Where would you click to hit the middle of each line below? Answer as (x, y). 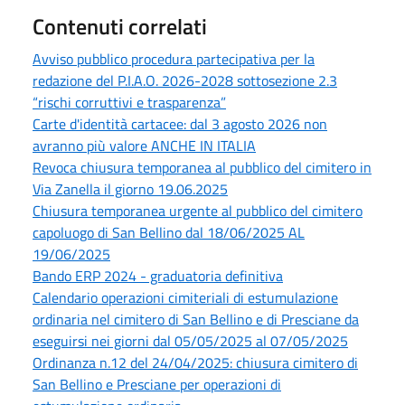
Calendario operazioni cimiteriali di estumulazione (185, 297)
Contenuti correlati (120, 26)
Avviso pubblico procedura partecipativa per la (174, 59)
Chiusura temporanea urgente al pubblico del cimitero (198, 211)
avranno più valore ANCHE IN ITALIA (144, 146)
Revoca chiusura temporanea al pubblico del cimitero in (202, 167)
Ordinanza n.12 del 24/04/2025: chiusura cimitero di (195, 363)
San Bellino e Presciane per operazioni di (157, 384)
